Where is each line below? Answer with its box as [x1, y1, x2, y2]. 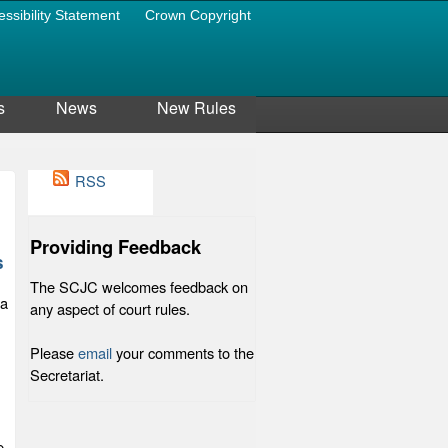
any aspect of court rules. [30, 298, 190, 320]
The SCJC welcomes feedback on [30, 276, 248, 298]
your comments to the [112, 342, 254, 364]
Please [30, 342, 78, 364]
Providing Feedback [30, 233, 201, 261]
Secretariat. [30, 364, 104, 386]
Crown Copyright [145, 7, 251, 23]
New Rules [156, 96, 236, 119]
